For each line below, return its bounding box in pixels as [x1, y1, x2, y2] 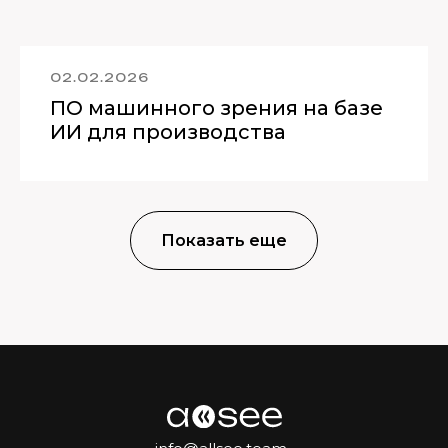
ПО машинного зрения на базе [50, 95, 383, 120]
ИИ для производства [50, 119, 286, 144]
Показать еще [161, 230, 287, 250]
